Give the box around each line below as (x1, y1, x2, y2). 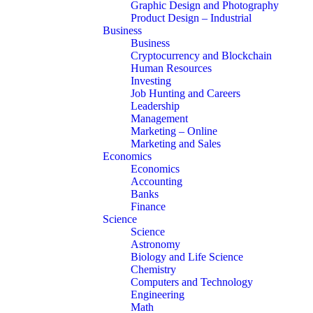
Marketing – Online (131, 125, 217, 138)
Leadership (131, 100, 180, 112)
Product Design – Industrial (131, 12, 252, 24)
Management (131, 112, 188, 125)
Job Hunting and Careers (131, 87, 240, 100)
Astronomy (131, 238, 180, 251)
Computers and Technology (131, 276, 253, 289)
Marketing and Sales (131, 138, 221, 150)
